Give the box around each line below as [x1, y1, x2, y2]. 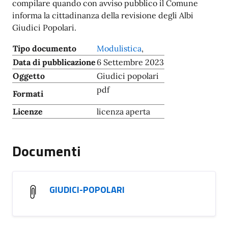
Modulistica [97, 43, 141, 53]
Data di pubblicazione [13, 57, 96, 67]
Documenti [12, 140, 81, 162]
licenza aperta [97, 106, 150, 117]
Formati [13, 89, 43, 99]
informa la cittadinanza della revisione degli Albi [12, 10, 193, 20]
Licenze [13, 106, 43, 117]
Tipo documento [13, 43, 76, 53]
